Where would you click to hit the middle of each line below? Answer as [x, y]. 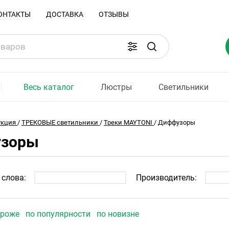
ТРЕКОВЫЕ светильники [60, 122]
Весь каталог [49, 87]
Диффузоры [177, 122]
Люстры [117, 87]
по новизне [118, 214]
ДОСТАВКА [65, 14]
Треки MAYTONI [128, 122]
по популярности [59, 214]
